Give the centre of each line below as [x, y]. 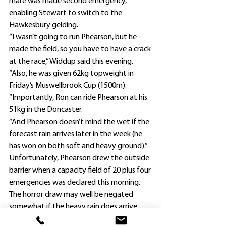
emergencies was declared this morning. [75, 183]
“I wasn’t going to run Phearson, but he [74, 37]
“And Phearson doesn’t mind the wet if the [80, 122]
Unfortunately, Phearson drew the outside [80, 158]
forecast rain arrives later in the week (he [76, 134]
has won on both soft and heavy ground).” [78, 146]
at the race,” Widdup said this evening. [71, 62]
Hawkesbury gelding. [44, 25]
